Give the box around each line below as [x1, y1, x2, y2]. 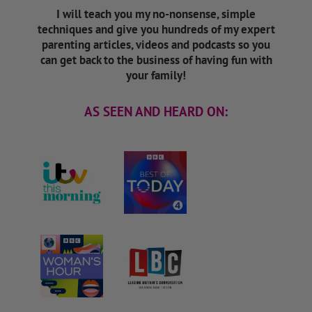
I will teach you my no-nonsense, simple [56, 6, 256, 22]
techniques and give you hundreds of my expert [37, 21, 275, 37]
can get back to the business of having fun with [40, 52, 272, 68]
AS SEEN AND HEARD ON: [84, 102, 228, 120]
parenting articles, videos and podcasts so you [42, 36, 270, 52]
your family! [126, 67, 186, 83]
